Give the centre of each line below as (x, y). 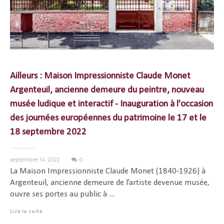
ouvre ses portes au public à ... (62, 194)
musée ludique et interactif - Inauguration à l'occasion (111, 104)
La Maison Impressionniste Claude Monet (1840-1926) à (108, 171)
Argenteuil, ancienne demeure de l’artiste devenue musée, (110, 183)
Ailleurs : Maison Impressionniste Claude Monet (100, 76)
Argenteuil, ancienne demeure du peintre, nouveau (107, 90)
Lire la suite (26, 212)
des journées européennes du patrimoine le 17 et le (108, 118)
